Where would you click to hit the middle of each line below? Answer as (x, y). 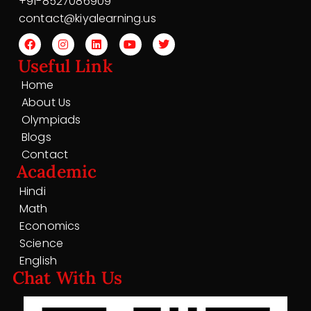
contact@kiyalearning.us (87, 18)
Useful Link (65, 66)
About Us (47, 102)
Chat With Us (67, 278)
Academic (57, 171)
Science (42, 243)
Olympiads (51, 120)
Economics (50, 226)
